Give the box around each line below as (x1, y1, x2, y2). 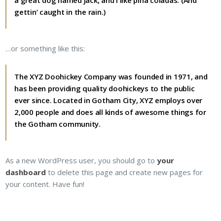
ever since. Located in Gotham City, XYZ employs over (14, 95, 203, 105)
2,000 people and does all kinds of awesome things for (14, 107, 206, 117)
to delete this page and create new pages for (46, 167, 203, 177)
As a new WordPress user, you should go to (5, 155, 157, 165)
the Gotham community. (14, 119, 101, 129)
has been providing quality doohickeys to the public (14, 83, 195, 93)
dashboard (5, 167, 46, 177)
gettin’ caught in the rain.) (14, 7, 106, 17)
